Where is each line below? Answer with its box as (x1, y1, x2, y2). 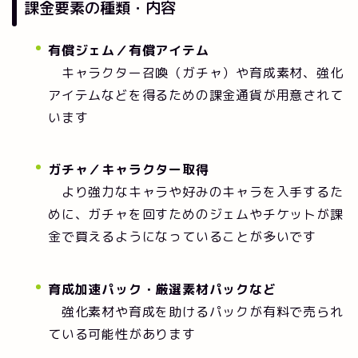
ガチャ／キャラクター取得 (48, 161, 209, 179)
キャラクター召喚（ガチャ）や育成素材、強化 (48, 63, 344, 82)
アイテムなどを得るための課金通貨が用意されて (48, 86, 344, 104)
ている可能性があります (48, 324, 196, 343)
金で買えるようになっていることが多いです (48, 228, 316, 246)
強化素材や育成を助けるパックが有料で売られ (48, 302, 344, 320)
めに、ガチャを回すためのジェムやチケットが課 (48, 205, 344, 224)
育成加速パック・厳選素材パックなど (48, 280, 276, 298)
